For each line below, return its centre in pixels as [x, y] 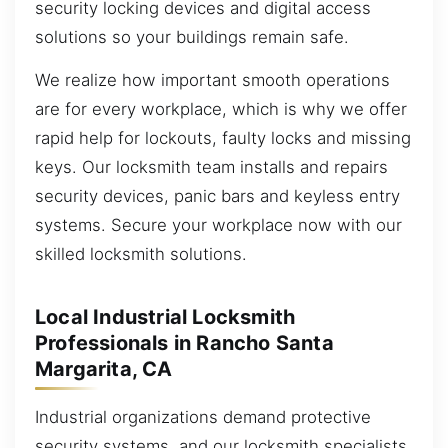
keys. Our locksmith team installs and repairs [211, 166]
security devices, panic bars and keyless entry [217, 195]
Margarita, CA [104, 369]
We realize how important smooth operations [212, 79]
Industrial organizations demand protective [203, 416]
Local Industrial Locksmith [165, 317]
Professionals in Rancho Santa [184, 343]
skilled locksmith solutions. [141, 253]
